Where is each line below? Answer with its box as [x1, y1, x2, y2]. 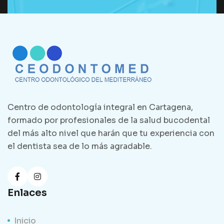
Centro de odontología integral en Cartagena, [7, 101, 193, 112]
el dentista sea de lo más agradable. [7, 140, 152, 151]
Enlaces [7, 186, 47, 199]
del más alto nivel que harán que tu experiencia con [7, 127, 214, 138]
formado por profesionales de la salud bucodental [7, 114, 210, 125]
